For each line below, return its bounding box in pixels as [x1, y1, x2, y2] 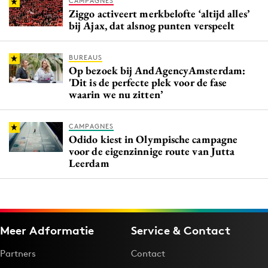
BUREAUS [69, 53, 102, 62]
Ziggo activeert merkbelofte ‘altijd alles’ [69, 6, 249, 20]
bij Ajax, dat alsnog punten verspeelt [69, 18, 235, 32]
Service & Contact [131, 223, 230, 237]
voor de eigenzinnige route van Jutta [69, 144, 235, 158]
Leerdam [69, 156, 109, 170]
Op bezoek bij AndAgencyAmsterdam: [69, 63, 245, 77]
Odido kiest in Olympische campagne [69, 132, 238, 146]
